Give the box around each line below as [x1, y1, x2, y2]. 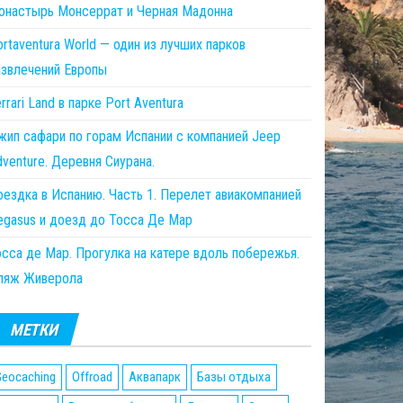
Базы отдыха [197, 368, 271, 385]
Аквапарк [129, 368, 181, 385]
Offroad [72, 368, 112, 385]
